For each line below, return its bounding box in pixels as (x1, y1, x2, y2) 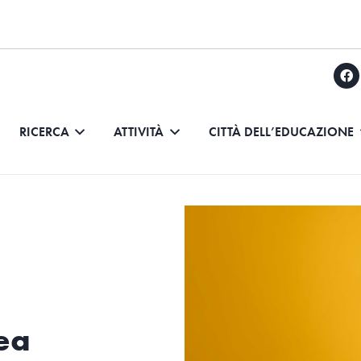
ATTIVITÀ (114, 122, 164, 140)
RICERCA (19, 122, 69, 140)
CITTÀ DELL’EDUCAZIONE (208, 122, 354, 140)
